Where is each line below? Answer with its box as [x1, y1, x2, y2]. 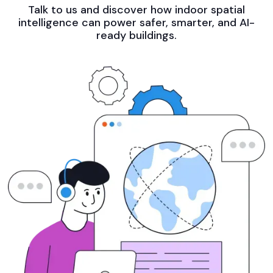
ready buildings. [96, 28, 177, 43]
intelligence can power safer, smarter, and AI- [18, 15, 255, 30]
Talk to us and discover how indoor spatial [28, 2, 245, 18]
